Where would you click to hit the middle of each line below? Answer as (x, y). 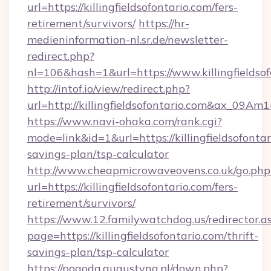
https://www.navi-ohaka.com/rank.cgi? (125, 121)
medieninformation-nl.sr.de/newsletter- (128, 40)
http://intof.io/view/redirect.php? (109, 89)
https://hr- (164, 23)
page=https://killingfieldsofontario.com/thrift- (143, 236)
